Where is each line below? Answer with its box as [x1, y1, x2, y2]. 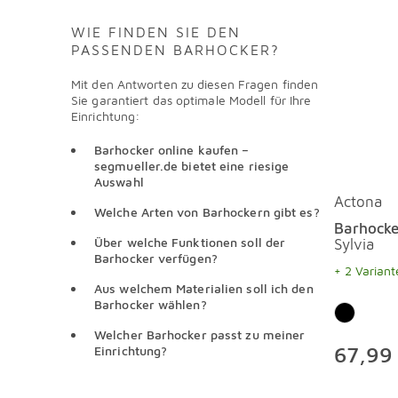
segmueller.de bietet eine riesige [94, 158, 290, 173]
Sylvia [334, 235, 374, 253]
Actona [334, 193, 382, 211]
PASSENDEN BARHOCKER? [71, 42, 280, 58]
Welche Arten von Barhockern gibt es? [94, 204, 320, 219]
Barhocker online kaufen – [94, 142, 250, 157]
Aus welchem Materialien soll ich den [94, 281, 314, 296]
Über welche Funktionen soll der [94, 235, 286, 250]
